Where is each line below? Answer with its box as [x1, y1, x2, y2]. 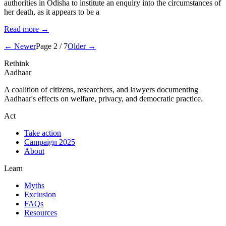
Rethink [4, 59, 29, 68]
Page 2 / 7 [36, 41, 68, 50]
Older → [68, 41, 96, 50]
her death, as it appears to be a [4, 7, 99, 16]
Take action [24, 128, 61, 137]
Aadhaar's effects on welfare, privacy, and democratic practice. [4, 94, 203, 103]
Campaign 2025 [24, 137, 75, 146]
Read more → [4, 24, 49, 33]
